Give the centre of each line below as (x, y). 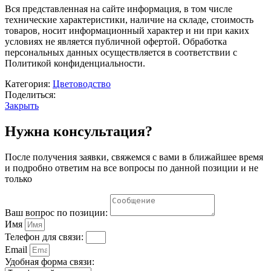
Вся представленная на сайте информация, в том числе (119, 8)
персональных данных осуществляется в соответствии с (121, 52)
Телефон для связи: (45, 237)
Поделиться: (30, 94)
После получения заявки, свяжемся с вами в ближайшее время (134, 157)
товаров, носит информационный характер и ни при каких (127, 30)
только (18, 178)
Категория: (28, 83)
